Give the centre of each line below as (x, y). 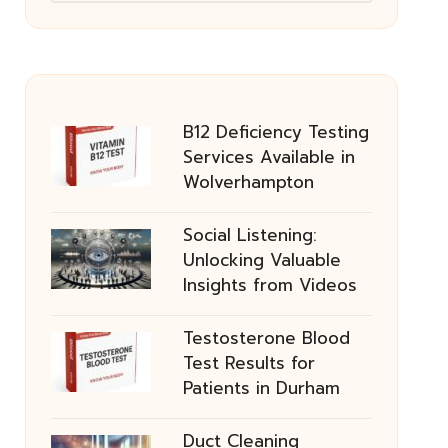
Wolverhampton (248, 182)
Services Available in (268, 157)
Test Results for (248, 363)
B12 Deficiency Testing (275, 132)
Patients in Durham (261, 388)
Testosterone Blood (266, 338)
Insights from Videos (269, 285)
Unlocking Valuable (261, 260)
